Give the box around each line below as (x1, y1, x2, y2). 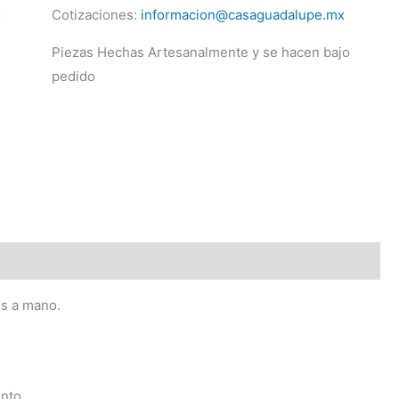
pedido (51, 68, 95, 85)
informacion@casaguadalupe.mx (140, 6, 345, 23)
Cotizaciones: (51, 6, 141, 23)
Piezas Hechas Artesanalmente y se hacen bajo (51, 44, 350, 61)
